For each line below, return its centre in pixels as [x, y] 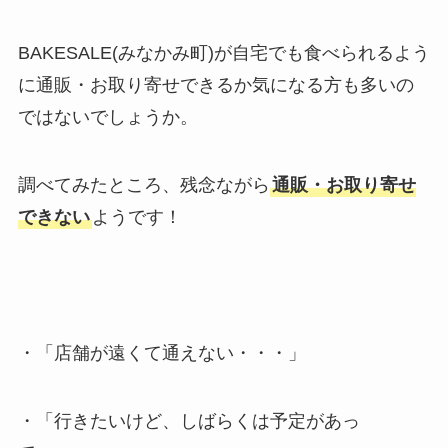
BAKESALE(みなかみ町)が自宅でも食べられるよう [223, 53]
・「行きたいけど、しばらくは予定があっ [188, 420]
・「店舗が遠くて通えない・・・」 [161, 352]
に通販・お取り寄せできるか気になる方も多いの [215, 85]
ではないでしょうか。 [107, 117]
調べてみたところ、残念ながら [143, 185]
